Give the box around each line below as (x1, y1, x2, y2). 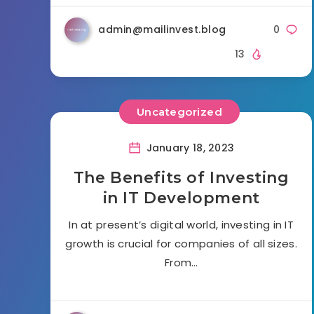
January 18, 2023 (143, 140, 235, 155)
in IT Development (102, 188, 260, 207)
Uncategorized (136, 105, 223, 119)
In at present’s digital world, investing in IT (69, 217, 294, 232)
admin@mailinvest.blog (98, 22, 226, 36)
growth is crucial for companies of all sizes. (65, 235, 297, 251)
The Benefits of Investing (73, 168, 289, 187)
